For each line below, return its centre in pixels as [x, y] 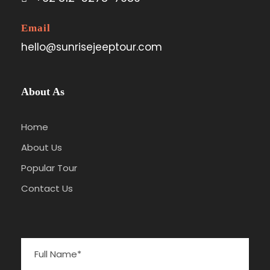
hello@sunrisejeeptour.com [92, 47]
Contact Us [47, 188]
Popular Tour [49, 168]
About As [43, 91]
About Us [42, 147]
